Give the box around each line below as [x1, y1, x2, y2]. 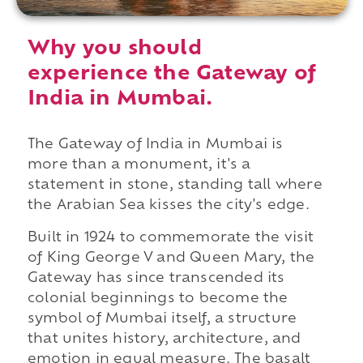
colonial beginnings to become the [27, 292, 288, 305]
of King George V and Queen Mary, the [27, 251, 315, 265]
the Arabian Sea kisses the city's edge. [27, 199, 310, 213]
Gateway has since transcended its [27, 271, 285, 285]
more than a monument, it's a [27, 159, 251, 173]
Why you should [27, 40, 202, 60]
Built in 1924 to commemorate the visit [27, 231, 314, 245]
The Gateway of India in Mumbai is [27, 139, 284, 152]
